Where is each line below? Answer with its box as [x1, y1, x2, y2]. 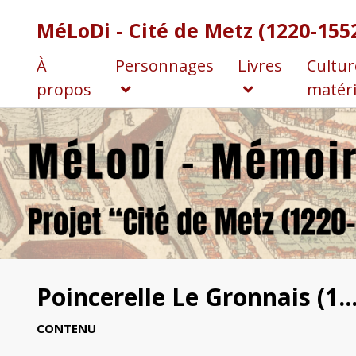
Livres [237, 54, 282, 76]
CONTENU [36, 320, 96, 337]
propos [36, 78, 91, 100]
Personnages [114, 54, 214, 76]
